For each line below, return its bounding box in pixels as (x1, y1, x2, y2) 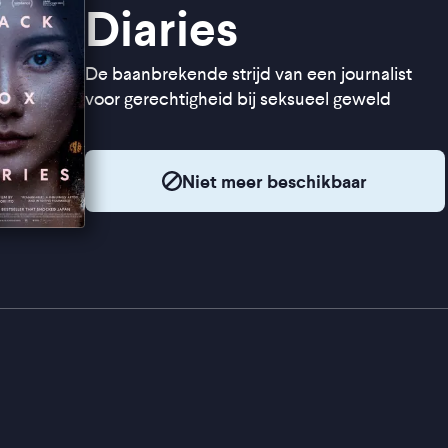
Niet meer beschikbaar (182, 170, 367, 192)
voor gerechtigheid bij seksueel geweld (84, 89, 391, 109)
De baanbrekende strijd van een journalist (84, 64, 412, 84)
